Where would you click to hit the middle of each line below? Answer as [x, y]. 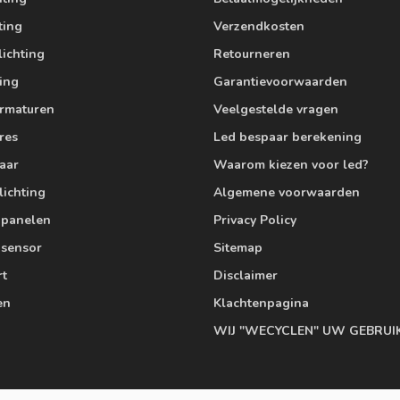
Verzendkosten [259, 27]
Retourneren [252, 54]
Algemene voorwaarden [287, 193]
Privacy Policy [255, 221]
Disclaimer [246, 276]
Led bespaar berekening [287, 137]
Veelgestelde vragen [276, 110]
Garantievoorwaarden [280, 82]
